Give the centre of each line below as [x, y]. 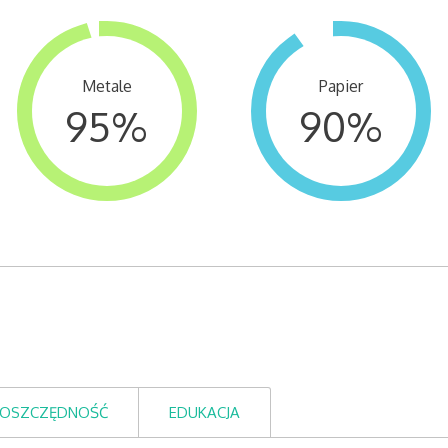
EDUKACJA [205, 412]
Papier [341, 86]
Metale [106, 86]
